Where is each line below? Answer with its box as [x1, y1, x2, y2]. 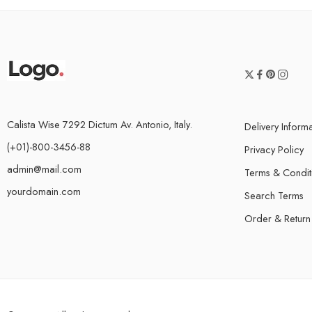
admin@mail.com [7, 161, 81, 176]
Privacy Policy [244, 141, 304, 157]
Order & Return [244, 210, 311, 226]
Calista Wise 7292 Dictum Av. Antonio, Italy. [7, 116, 192, 132]
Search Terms [244, 187, 304, 203]
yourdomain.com [7, 183, 81, 198]
